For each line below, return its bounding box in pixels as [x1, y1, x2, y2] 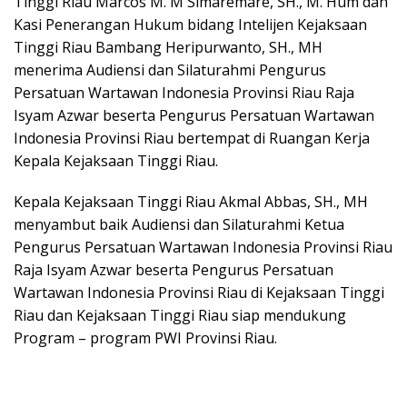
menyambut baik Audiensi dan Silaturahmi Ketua [14, 214, 344, 234]
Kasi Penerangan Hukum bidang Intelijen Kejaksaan [14, 15, 367, 35]
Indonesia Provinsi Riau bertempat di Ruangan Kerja [14, 128, 370, 148]
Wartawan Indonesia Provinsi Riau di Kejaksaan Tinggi [14, 283, 384, 303]
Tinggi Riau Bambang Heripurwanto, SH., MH [14, 37, 323, 57]
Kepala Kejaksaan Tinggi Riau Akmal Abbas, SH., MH [14, 192, 368, 212]
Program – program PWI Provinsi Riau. [14, 328, 277, 348]
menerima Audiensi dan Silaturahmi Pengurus [14, 60, 326, 80]
